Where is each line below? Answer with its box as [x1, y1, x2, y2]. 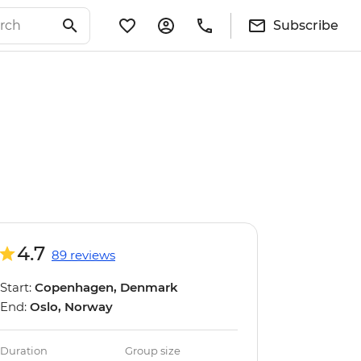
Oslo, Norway [30, 299, 113, 314]
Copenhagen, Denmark [35, 280, 178, 295]
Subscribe [273, 17, 338, 33]
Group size [125, 344, 181, 357]
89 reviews [52, 247, 115, 263]
